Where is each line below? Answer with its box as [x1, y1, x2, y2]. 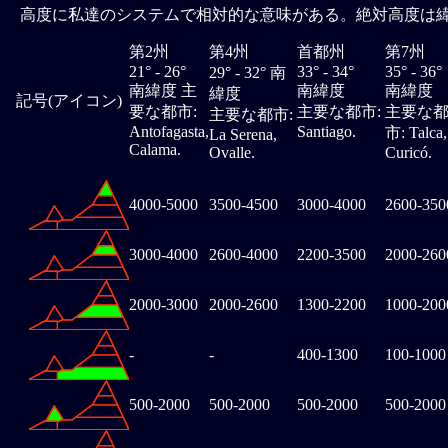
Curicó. [385, 144, 432, 162]
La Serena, [209, 126, 277, 144]
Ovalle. [209, 144, 255, 162]
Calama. [129, 141, 181, 159]
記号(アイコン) [15, 92, 122, 110]
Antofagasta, [129, 123, 209, 141]
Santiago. [297, 123, 356, 141]
